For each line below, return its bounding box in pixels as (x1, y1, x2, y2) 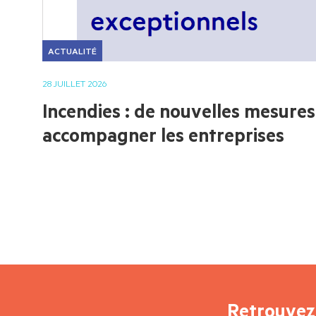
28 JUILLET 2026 (42, 78, 107, 89)
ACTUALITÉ (48, 45, 97, 56)
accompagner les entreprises (42, 122, 284, 147)
